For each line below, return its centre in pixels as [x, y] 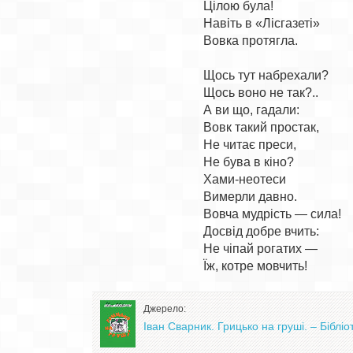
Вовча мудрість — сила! [273, 214]
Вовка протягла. [251, 41]
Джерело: [165, 309]
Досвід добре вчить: [262, 231]
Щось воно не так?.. [261, 93]
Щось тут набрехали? [266, 75]
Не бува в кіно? [249, 162]
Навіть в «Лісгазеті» [262, 23]
